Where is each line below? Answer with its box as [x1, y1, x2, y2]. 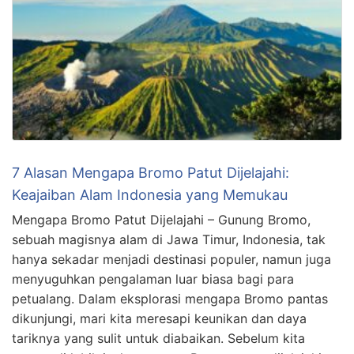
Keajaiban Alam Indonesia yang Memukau [12, 186, 288, 203]
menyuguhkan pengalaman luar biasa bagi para [12, 270, 294, 287]
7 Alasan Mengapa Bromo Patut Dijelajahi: [12, 164, 289, 181]
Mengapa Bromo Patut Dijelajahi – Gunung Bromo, [12, 211, 311, 228]
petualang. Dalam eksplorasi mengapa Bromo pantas [12, 290, 328, 307]
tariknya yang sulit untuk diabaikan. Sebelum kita [12, 330, 305, 346]
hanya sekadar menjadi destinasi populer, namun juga [12, 250, 331, 267]
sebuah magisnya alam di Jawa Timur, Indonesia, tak [12, 231, 326, 247]
